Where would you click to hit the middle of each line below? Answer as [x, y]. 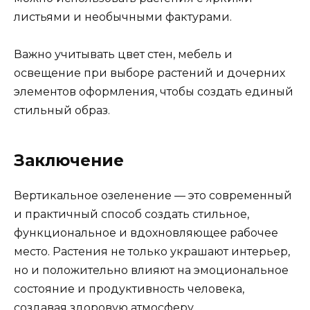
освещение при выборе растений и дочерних [149, 73]
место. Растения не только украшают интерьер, [152, 251]
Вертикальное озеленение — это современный [153, 195]
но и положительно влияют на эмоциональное [151, 270]
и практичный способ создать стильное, [131, 214]
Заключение [69, 160]
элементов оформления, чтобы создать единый [154, 91]
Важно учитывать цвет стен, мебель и [123, 54]
